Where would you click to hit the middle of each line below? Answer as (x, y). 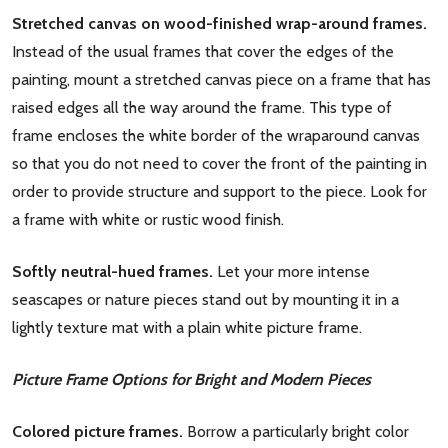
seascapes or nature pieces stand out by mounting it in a (205, 299)
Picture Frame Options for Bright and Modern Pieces (191, 379)
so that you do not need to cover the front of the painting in (219, 163)
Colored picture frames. (99, 431)
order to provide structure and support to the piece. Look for (219, 191)
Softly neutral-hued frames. (114, 271)
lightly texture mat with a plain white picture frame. (187, 327)
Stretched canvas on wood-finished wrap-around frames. (219, 23)
